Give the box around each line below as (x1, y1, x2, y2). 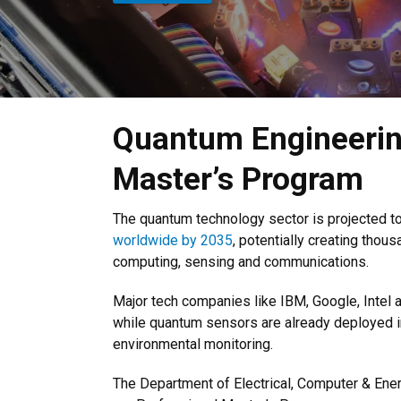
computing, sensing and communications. (113, 253, 369, 270)
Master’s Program (113, 160, 363, 198)
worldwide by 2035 (113, 232, 233, 249)
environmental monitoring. (113, 336, 273, 353)
